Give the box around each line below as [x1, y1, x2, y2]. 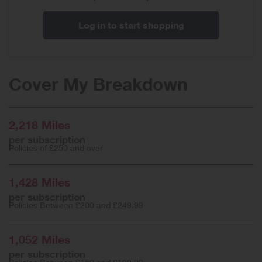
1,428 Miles [9, 174, 71, 189]
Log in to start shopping [78, 19, 184, 31]
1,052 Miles [9, 232, 71, 246]
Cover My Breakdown [9, 73, 188, 95]
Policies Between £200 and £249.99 [9, 199, 143, 210]
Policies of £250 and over [9, 142, 103, 153]
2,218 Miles [9, 117, 71, 132]
